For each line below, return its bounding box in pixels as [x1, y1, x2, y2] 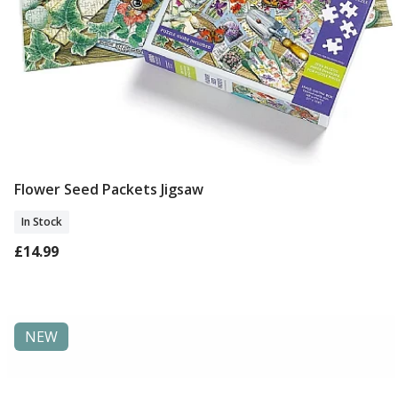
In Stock [21, 213, 62, 229]
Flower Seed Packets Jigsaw [14, 179, 203, 199]
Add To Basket [153, 180, 251, 201]
